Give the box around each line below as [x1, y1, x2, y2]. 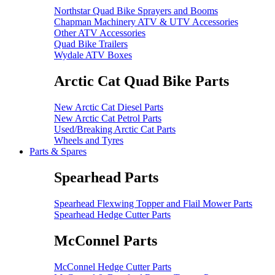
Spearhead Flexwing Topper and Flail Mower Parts [54, 198, 252, 209]
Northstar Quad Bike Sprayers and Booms [54, 6, 218, 17]
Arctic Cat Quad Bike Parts [54, 73, 229, 90]
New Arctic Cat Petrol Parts [54, 112, 161, 123]
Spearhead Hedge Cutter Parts [54, 209, 171, 220]
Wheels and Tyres [54, 134, 123, 145]
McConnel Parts [54, 232, 157, 249]
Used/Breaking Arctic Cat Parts [54, 123, 176, 134]
